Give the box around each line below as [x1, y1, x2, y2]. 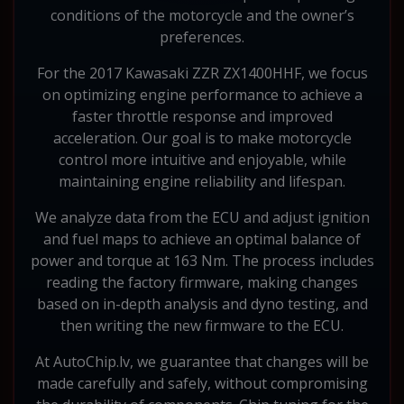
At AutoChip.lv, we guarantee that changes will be [35, 351, 369, 372]
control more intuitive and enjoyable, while [58, 149, 346, 170]
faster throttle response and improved [71, 106, 333, 126]
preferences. [160, 26, 244, 47]
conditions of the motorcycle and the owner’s [50, 5, 354, 25]
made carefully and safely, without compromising [36, 372, 368, 393]
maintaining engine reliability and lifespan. [59, 170, 345, 191]
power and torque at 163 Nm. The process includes [30, 250, 374, 271]
